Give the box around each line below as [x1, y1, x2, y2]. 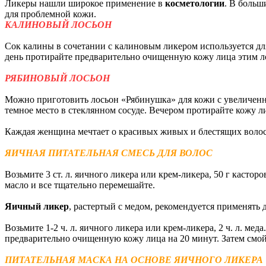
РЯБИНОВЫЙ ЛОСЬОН [5, 72, 110, 83]
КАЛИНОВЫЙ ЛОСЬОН [5, 19, 112, 30]
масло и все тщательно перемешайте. [5, 179, 155, 190]
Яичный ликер [5, 201, 69, 211]
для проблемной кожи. [5, 8, 96, 19]
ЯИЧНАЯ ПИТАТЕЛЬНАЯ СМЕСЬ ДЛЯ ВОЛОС [5, 147, 213, 158]
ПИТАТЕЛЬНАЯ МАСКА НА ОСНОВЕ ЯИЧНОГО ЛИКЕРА [5, 254, 263, 265]
